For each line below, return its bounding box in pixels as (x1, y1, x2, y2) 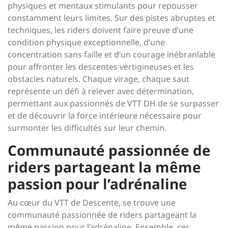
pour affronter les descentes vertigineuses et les (8, 61, 194, 72)
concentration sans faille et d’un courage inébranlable (8, 49, 215, 60)
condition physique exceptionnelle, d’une (8, 37, 165, 48)
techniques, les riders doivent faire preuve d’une (8, 24, 193, 36)
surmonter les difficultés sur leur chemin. (8, 122, 166, 133)
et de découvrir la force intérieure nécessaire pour (8, 110, 202, 121)
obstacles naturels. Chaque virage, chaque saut (8, 73, 189, 84)
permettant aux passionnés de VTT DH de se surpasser (8, 98, 219, 109)
